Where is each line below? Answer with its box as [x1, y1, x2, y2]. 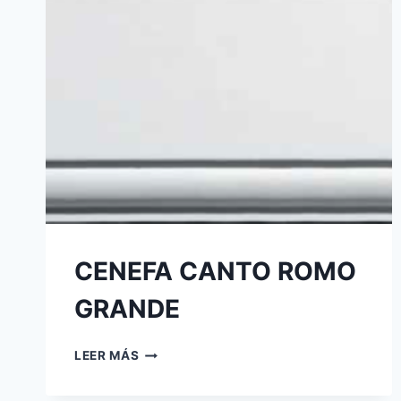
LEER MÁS [74, 348, 140, 363]
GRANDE [74, 294, 180, 325]
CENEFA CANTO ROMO [74, 256, 356, 287]
